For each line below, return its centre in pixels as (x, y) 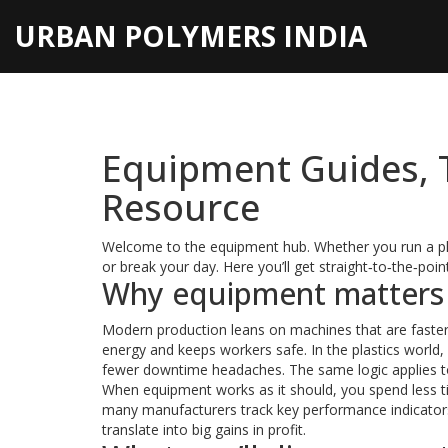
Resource (181, 207)
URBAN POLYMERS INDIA (191, 36)
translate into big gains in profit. (204, 429)
